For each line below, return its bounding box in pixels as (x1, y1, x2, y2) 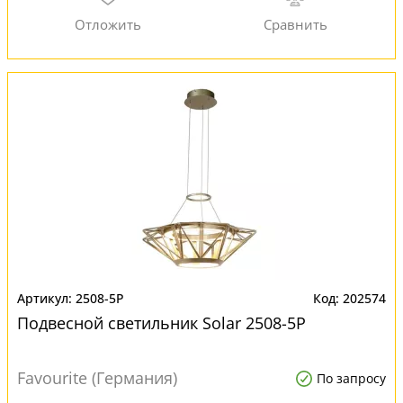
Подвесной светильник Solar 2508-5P (17, 312, 306, 334)
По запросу (317, 370, 386, 387)
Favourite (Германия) (17, 367, 177, 389)
